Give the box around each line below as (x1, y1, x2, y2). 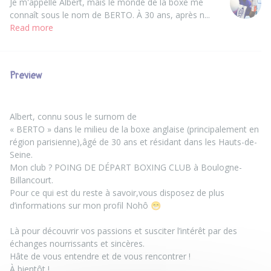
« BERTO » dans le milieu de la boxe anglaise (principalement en (10, 123, 259, 135)
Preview (10, 69, 42, 82)
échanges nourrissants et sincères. (10, 237, 145, 249)
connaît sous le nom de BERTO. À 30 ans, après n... (10, 8, 210, 21)
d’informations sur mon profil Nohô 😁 (10, 199, 161, 211)
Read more (10, 21, 53, 33)
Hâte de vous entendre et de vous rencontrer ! (10, 250, 191, 262)
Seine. (10, 148, 33, 160)
